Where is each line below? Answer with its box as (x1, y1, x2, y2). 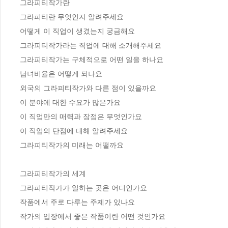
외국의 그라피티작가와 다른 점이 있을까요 (20, 84, 156, 93)
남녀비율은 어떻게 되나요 (20, 70, 102, 78)
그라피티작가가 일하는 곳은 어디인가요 (20, 184, 147, 192)
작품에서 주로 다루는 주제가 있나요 (20, 198, 135, 207)
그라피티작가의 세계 (20, 169, 86, 178)
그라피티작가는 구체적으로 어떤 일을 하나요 (20, 55, 163, 64)
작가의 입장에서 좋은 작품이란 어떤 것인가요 (20, 212, 165, 221)
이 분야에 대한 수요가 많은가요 (20, 98, 121, 107)
